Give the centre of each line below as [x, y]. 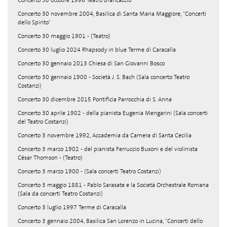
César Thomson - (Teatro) [50, 158]
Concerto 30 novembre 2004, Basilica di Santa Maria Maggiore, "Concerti [112, 14]
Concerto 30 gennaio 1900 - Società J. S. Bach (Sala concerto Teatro [104, 77]
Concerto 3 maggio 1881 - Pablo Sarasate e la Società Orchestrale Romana [113, 185]
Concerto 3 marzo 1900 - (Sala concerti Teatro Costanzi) [89, 171]
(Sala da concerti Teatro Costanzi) [60, 194]
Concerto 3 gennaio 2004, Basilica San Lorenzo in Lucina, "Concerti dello [110, 221]
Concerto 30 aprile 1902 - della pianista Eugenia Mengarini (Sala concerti [113, 113]
